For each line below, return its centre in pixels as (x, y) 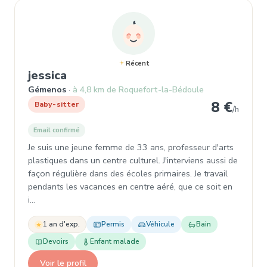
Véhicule (160, 224)
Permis (113, 224)
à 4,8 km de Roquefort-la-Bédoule (138, 90)
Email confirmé (57, 130)
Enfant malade (115, 241)
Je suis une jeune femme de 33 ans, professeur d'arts (131, 147)
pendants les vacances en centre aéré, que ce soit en (130, 187)
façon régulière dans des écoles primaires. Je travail (128, 173)
